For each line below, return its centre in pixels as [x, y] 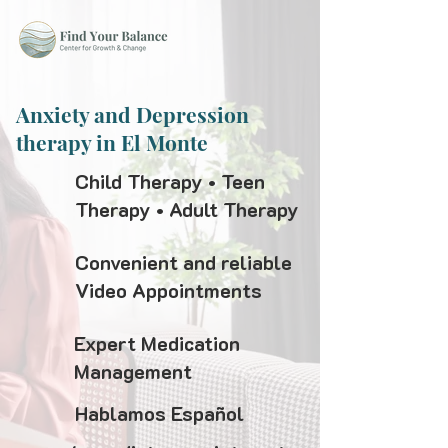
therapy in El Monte [112, 142]
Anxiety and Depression [132, 114]
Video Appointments [168, 290]
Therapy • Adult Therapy [187, 209]
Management [133, 371]
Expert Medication [157, 343]
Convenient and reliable [183, 262]
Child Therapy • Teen [170, 181]
